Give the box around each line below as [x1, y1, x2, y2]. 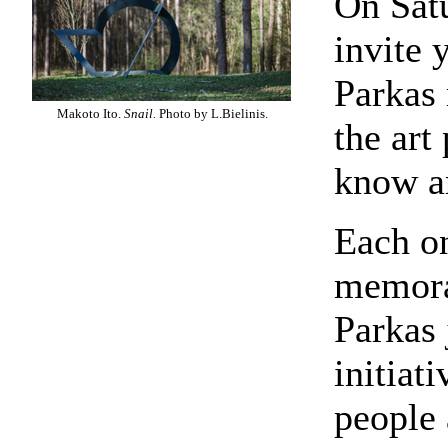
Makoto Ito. [54, 106, 124, 121]
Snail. [124, 106, 156, 121]
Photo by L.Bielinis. [156, 106, 268, 121]
